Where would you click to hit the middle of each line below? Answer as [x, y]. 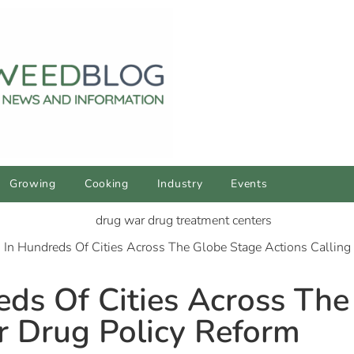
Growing [32, 184]
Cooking [106, 184]
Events [249, 184]
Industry [180, 184]
